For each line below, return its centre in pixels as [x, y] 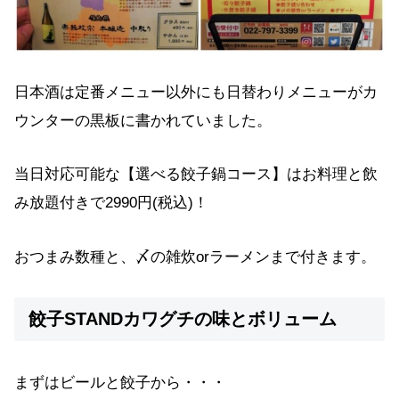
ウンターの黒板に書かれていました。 [143, 120]
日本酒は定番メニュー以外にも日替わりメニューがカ [196, 92]
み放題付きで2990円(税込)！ [111, 203]
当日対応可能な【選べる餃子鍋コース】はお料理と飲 [196, 175]
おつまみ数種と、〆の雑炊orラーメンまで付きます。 [195, 257]
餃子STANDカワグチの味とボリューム [183, 319]
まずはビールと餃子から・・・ [120, 382]
